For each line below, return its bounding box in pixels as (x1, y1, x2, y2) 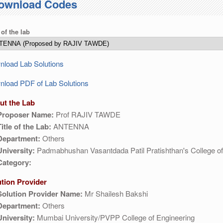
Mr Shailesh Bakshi (82, 188, 148, 199)
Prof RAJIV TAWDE (53, 109, 120, 120)
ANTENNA (51, 121, 89, 132)
